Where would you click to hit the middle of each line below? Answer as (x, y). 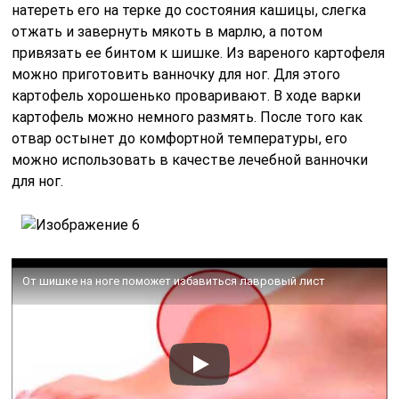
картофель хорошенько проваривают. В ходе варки (187, 96)
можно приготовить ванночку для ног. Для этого (176, 75)
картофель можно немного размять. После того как (187, 118)
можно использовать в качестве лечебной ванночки (190, 160)
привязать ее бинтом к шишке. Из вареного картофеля (199, 53)
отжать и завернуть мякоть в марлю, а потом (167, 32)
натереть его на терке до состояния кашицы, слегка (189, 11)
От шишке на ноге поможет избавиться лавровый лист (174, 281)
